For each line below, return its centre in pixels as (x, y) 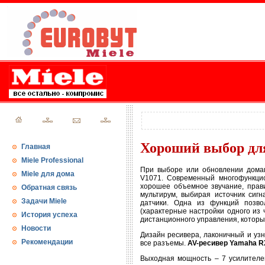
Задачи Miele (44, 201)
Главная (36, 147)
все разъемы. (164, 243)
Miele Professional (52, 160)
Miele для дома (48, 174)
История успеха (49, 215)
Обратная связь (49, 188)
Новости (36, 228)
